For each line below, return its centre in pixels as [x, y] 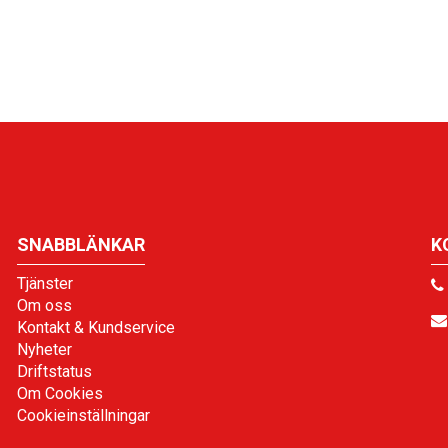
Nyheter [44, 349]
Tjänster [44, 283]
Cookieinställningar [83, 415]
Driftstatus [54, 371]
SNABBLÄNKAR [80, 244]
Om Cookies [59, 393]
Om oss [44, 305]
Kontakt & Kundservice [95, 327]
